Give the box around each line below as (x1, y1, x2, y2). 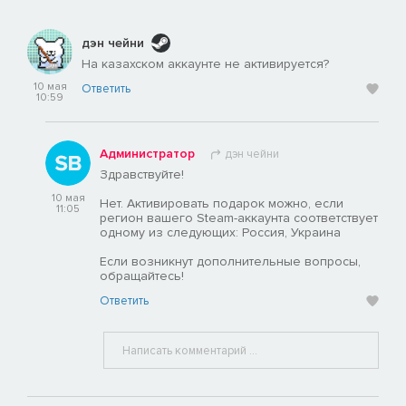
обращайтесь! (100, 268, 184, 285)
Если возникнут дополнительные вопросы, (100, 254, 361, 270)
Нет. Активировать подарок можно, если (100, 196, 343, 212)
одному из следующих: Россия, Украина (100, 225, 341, 241)
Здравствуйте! (100, 167, 184, 183)
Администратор (100, 146, 195, 162)
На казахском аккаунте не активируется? (82, 56, 329, 72)
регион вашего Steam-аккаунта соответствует (100, 210, 378, 227)
